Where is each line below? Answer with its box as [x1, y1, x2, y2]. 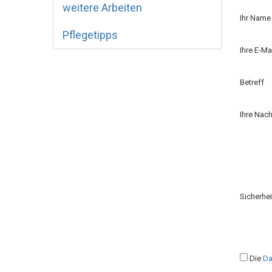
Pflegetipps [63, 29, 118, 41]
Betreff [239, 78, 264, 87]
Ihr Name [239, 13, 271, 22]
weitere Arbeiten [63, 1, 142, 14]
